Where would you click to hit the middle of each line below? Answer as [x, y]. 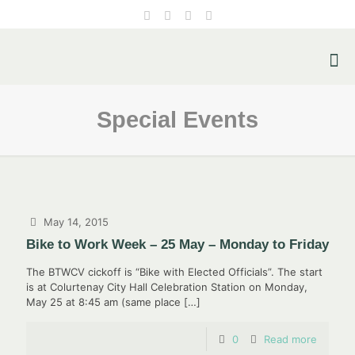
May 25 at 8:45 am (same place [103, 302]
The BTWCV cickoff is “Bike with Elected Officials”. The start [174, 272]
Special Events [177, 120]
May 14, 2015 [76, 222]
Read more [290, 339]
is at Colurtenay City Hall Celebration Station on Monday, [167, 287]
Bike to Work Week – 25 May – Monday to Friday [177, 244]
